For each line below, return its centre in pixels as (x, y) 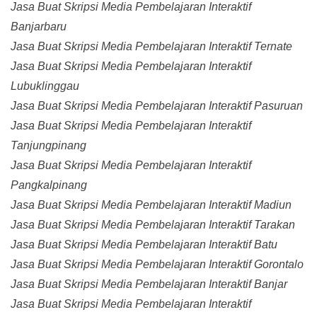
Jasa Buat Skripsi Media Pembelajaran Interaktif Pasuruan (157, 106)
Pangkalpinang (49, 185)
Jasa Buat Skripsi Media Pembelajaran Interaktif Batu (144, 245)
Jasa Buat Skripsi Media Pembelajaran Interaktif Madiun (151, 205)
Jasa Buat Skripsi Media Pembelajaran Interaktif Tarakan (153, 225)
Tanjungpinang (48, 146)
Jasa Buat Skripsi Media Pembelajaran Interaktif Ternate (151, 47)
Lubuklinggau (45, 86)
